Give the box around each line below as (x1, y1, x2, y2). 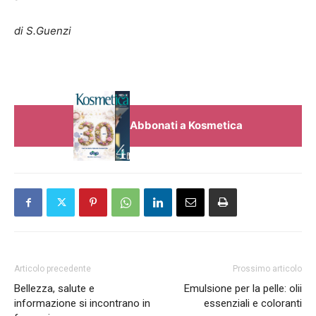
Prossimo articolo (233, 263, 302, 274)
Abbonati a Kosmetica (130, 119, 243, 133)
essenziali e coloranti (204, 296, 302, 310)
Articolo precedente (14, 263, 91, 274)
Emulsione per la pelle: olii (184, 281, 302, 295)
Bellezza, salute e (14, 281, 95, 295)
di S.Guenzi (14, 23, 71, 37)
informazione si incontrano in (14, 296, 150, 310)
